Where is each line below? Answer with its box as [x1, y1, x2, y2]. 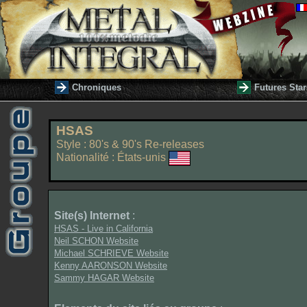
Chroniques [72, 82, 121, 93]
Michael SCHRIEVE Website [54, 248, 169, 258]
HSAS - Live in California [54, 223, 153, 234]
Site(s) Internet [54, 210, 130, 221]
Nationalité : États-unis [56, 151, 169, 164]
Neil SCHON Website [54, 236, 138, 246]
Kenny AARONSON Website [54, 260, 167, 271]
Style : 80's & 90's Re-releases [56, 138, 204, 150]
